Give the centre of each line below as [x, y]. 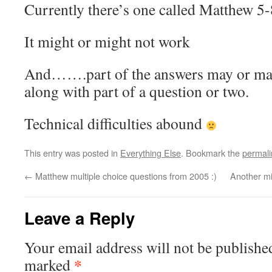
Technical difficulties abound [115, 123]
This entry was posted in [72, 153]
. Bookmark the [212, 153]
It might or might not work [107, 41]
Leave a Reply [80, 218]
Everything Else [151, 153]
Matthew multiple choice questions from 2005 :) [125, 176]
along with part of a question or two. [137, 91]
